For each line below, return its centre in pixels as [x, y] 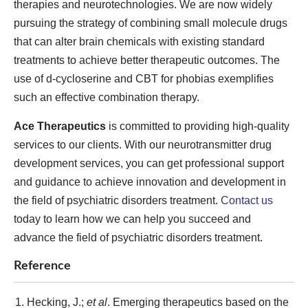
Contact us [247, 200]
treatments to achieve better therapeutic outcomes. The [147, 60]
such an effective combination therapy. [107, 97]
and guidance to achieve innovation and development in [150, 182]
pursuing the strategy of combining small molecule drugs [151, 23]
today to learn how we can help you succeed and [132, 219]
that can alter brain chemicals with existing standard [139, 42]
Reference [42, 266]
